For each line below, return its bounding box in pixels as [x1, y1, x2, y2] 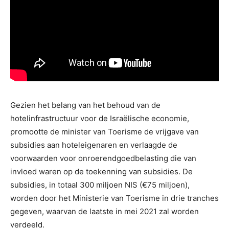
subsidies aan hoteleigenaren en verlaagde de [10, 140, 177, 150]
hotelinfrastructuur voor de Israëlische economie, [10, 113, 189, 123]
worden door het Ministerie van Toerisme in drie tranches [10, 193, 219, 203]
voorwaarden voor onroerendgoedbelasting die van [10, 153, 196, 163]
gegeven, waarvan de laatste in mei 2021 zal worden [10, 206, 199, 216]
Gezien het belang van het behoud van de [10, 100, 161, 110]
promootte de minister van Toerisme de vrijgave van [10, 126, 199, 136]
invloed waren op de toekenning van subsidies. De [10, 166, 193, 176]
